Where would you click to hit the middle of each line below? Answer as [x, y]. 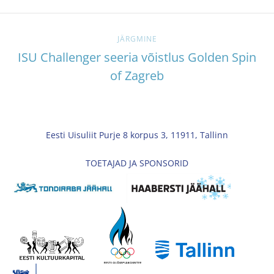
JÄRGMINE [137, 39]
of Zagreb [137, 75]
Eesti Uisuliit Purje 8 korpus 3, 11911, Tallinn [137, 135]
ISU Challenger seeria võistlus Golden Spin [137, 57]
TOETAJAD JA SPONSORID [137, 163]
